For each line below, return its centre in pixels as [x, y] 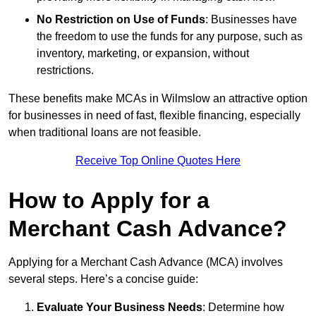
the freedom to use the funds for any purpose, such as [170, 36]
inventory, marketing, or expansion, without [143, 53]
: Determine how [243, 307]
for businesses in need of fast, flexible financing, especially [154, 115]
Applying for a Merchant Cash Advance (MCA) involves [146, 262]
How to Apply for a [109, 200]
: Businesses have [251, 19]
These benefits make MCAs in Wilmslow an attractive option [158, 98]
